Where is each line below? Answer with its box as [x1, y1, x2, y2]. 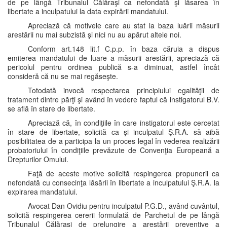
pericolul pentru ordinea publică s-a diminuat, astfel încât [8, 62, 219, 72]
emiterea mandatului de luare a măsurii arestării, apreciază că [8, 53, 219, 63]
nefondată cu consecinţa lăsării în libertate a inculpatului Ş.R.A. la [8, 177, 219, 187]
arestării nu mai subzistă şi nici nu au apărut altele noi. [8, 29, 181, 40]
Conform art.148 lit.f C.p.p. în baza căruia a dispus [28, 44, 219, 54]
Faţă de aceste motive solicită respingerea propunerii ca [28, 168, 219, 178]
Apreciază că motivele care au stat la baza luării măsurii [28, 20, 219, 30]
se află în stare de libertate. [8, 103, 95, 113]
